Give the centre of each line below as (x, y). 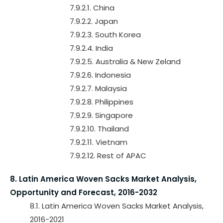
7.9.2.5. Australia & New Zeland (125, 61)
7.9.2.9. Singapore (101, 115)
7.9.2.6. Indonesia (100, 75)
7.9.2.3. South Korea (105, 35)
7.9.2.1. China (92, 8)
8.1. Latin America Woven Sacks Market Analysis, (117, 206)
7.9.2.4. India (91, 48)
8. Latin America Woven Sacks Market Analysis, (103, 179)
